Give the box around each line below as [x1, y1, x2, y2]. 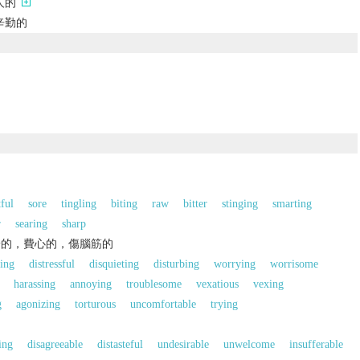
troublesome [125, 277, 182, 290]
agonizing [15, 297, 60, 310]
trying [210, 297, 238, 310]
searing [14, 217, 47, 230]
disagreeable [27, 337, 83, 350]
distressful [28, 257, 75, 270]
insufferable [288, 337, 343, 350]
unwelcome [223, 337, 275, 350]
